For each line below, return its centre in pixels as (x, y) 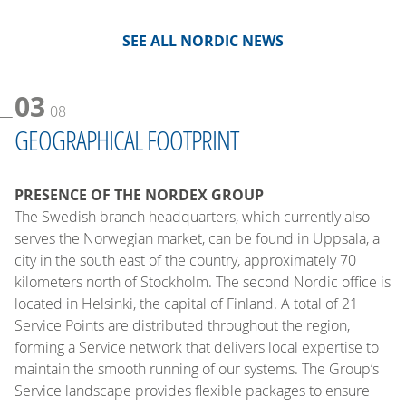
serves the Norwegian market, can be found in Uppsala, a (197, 239)
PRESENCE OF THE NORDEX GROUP (139, 195)
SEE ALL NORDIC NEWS (203, 41)
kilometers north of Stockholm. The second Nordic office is (203, 282)
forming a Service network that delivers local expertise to (197, 348)
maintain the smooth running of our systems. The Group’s (197, 369)
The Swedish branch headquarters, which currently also (192, 217)
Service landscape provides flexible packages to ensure (192, 391)
